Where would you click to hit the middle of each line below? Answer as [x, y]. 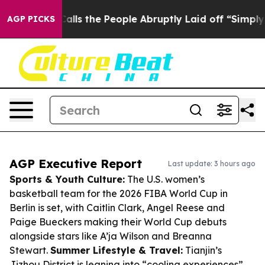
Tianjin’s [202, 250]
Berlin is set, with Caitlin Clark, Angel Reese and [117, 208]
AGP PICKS [31, 19]
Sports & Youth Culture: [67, 179]
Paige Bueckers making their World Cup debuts [118, 222]
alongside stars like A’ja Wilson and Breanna [111, 236]
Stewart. [30, 250]
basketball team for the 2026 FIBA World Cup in [119, 193]
